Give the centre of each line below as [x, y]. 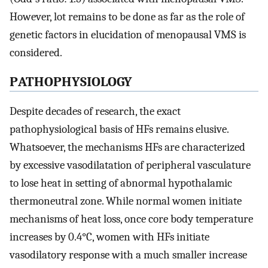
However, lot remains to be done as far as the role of [127, 17]
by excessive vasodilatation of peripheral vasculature [130, 165]
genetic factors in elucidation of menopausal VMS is [128, 35]
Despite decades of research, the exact [95, 111]
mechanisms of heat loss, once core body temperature [131, 219]
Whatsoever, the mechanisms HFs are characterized [127, 147]
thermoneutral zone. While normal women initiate [126, 201]
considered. [36, 53]
